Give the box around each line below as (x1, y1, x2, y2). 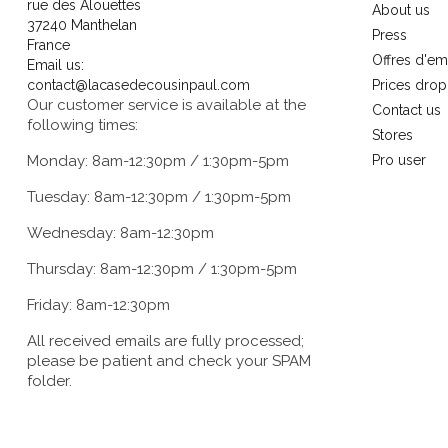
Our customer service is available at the (27, 96, 306, 115)
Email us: (27, 57, 84, 74)
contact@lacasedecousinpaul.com (27, 77, 250, 94)
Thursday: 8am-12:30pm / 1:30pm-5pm (27, 260, 297, 279)
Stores (372, 127, 413, 144)
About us (372, 2, 430, 19)
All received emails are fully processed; (27, 332, 304, 351)
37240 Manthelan (27, 17, 137, 34)
